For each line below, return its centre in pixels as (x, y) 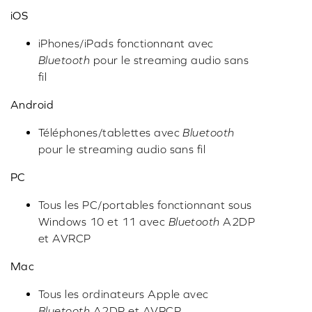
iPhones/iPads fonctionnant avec (126, 44)
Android (32, 105)
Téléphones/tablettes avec (111, 133)
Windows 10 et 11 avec (103, 222)
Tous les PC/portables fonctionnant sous (145, 205)
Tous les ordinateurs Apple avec (124, 294)
